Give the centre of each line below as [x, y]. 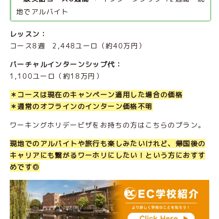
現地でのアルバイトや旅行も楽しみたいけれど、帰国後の [108, 144]
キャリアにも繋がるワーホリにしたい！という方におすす [108, 155]
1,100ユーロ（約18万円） [56, 76]
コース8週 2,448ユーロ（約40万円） [78, 46]
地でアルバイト [43, 12]
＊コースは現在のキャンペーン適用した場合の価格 [97, 95]
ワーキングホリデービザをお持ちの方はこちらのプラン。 [108, 125]
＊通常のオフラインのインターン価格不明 [81, 107]
